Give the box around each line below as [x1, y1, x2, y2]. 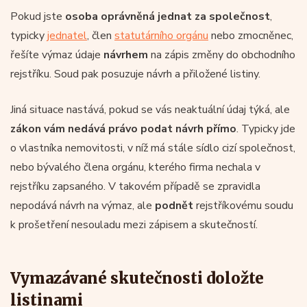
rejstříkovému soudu [193, 197, 293, 213]
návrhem [103, 47, 148, 62]
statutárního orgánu [114, 27, 208, 43]
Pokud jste [10, 8, 62, 24]
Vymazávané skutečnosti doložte [10, 268, 264, 288]
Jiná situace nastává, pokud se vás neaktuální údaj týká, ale [10, 101, 290, 117]
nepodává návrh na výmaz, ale [10, 197, 155, 213]
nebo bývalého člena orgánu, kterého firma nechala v [10, 159, 260, 175]
